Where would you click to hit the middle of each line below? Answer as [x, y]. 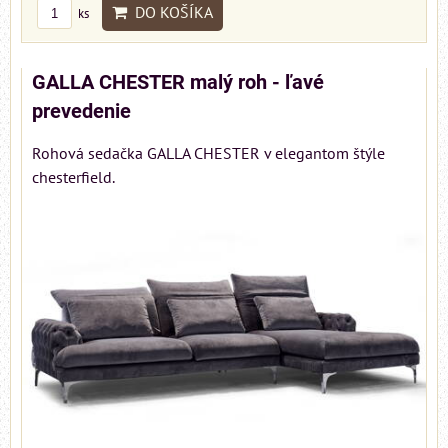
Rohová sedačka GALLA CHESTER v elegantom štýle [208, 152]
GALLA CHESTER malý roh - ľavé [178, 82]
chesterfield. [73, 176]
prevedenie [81, 111]
